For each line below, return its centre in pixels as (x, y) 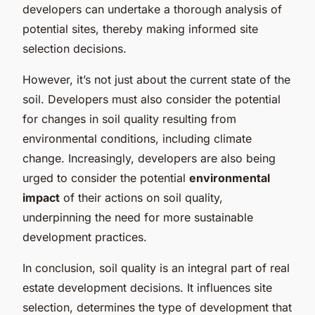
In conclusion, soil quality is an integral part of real (156, 268)
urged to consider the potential (106, 178)
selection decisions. (75, 48)
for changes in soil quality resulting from (129, 118)
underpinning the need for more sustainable (138, 217)
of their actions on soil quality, (141, 197)
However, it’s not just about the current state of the (156, 79)
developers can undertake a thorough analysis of (152, 9)
